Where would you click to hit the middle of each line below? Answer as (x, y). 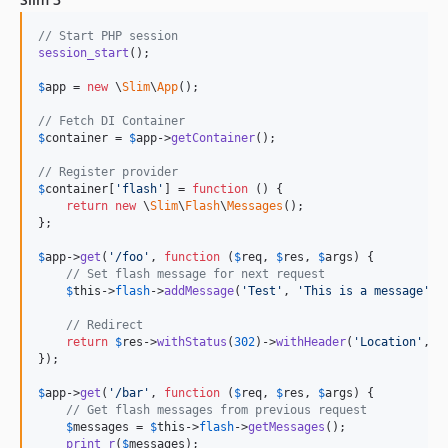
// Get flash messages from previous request (216, 410)
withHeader (311, 342)
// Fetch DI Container (111, 121)
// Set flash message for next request (195, 274)
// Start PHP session (108, 36)
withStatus (192, 342)
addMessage (199, 291)
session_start (83, 53)
